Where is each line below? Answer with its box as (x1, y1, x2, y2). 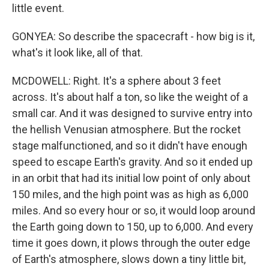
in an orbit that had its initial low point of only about (12, 172, 250, 184)
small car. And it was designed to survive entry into (12, 107, 252, 119)
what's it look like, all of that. (12, 46, 143, 59)
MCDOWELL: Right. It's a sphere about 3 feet (12, 74, 221, 87)
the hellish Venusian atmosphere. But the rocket (12, 123, 241, 136)
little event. (12, 2, 64, 14)
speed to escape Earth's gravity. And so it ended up (12, 156, 253, 168)
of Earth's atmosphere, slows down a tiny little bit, (12, 253, 246, 265)
